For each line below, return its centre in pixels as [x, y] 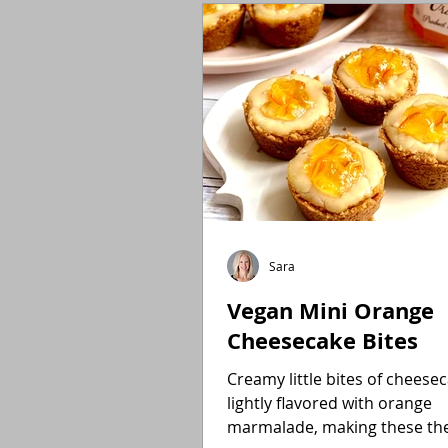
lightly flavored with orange [329, 403]
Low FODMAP [370, 22]
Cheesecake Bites [322, 340]
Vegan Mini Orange [330, 310]
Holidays [252, 22]
